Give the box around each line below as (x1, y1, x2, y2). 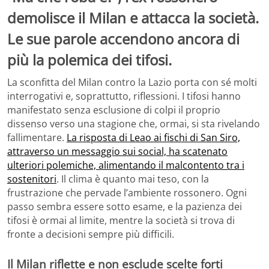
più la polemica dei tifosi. (7, 49, 172, 70)
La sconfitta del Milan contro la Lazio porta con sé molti (7, 76, 257, 89)
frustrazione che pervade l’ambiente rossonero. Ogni (7, 186, 247, 200)
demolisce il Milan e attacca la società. (7, 7, 259, 28)
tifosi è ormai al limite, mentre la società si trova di (7, 214, 235, 228)
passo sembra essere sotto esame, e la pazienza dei (7, 200, 242, 214)
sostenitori (7, 172, 56, 186)
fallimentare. (7, 131, 67, 145)
